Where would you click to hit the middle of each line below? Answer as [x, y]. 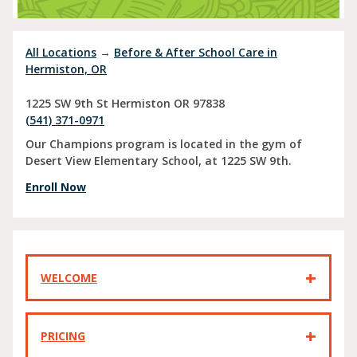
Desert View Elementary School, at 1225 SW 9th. [159, 161]
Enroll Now [56, 187]
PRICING [63, 336]
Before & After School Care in [196, 52]
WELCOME [69, 278]
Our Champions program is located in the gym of [164, 144]
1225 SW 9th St [67, 103]
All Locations [61, 52]
